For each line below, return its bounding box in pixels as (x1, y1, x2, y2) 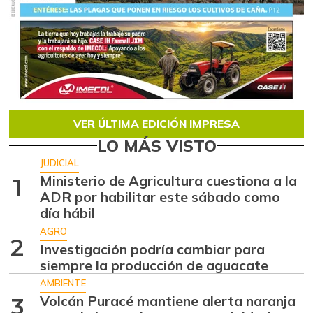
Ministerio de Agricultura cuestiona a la (40, 172, 298, 190)
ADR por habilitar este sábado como (40, 188, 281, 206)
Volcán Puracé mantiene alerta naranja (40, 292, 296, 310)
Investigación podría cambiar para (40, 240, 265, 258)
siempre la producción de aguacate (40, 256, 269, 274)
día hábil (40, 204, 96, 222)
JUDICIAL (40, 157, 80, 169)
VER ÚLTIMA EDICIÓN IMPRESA (73, 116, 240, 131)
